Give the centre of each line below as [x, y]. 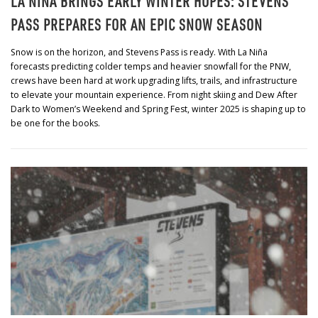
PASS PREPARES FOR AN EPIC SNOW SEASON [137, 24]
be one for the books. [55, 123]
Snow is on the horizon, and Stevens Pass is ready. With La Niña [139, 52]
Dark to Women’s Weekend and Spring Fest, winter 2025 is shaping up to [158, 109]
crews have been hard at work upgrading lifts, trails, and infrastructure [154, 80]
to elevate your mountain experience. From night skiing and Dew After [154, 94]
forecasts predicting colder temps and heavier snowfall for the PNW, [151, 66]
